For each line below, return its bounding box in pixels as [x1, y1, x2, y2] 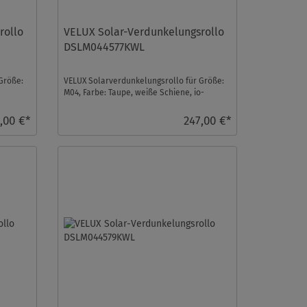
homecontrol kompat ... [63, 99, 151, 109]
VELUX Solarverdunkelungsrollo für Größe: [63, 75, 224, 86]
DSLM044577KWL [63, 40, 145, 53]
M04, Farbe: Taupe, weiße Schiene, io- [63, 87, 204, 97]
